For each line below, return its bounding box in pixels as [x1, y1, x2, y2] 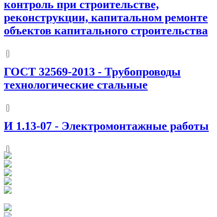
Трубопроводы [105, 65, 181, 78]
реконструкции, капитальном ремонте [4, 11, 208, 24]
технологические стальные [4, 78, 148, 91]
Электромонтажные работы [62, 119, 209, 132]
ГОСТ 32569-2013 [4, 65, 95, 78]
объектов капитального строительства [4, 24, 208, 37]
